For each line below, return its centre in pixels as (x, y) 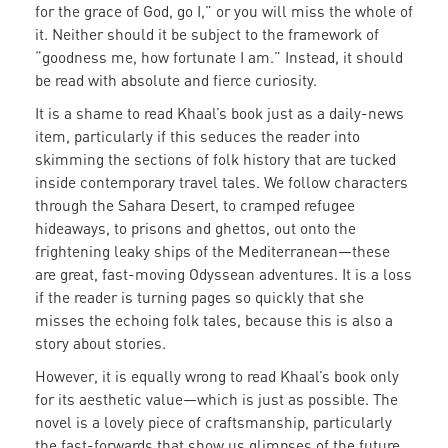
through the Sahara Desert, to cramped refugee (195, 205)
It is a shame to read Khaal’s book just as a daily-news (219, 113)
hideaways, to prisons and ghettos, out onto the (195, 228)
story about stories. (100, 343)
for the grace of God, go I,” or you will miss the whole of (224, 11)
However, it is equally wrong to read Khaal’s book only (217, 376)
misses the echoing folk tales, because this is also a (214, 320)
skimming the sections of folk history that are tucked (215, 159)
